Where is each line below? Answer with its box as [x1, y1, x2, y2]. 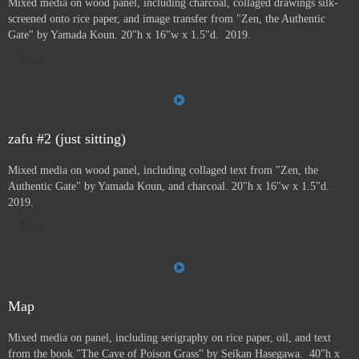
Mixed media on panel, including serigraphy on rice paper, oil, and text [8, 332, 331, 344]
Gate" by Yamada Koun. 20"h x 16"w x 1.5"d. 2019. [8, 29, 251, 41]
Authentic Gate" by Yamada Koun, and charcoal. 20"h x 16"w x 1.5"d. [8, 180, 333, 192]
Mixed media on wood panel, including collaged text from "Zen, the [8, 164, 318, 176]
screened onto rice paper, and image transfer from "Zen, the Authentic [8, 13, 325, 25]
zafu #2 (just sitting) [8, 131, 126, 147]
